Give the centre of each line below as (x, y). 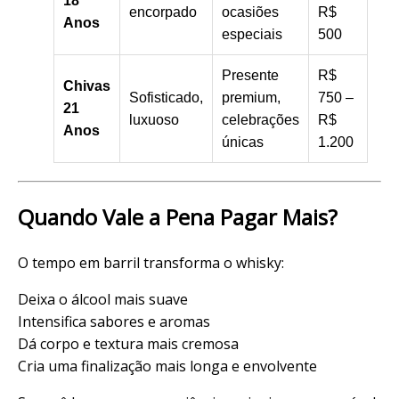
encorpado (163, 12)
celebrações (261, 119)
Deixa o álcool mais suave (103, 299)
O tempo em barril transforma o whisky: (151, 262)
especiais (252, 34)
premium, (251, 97)
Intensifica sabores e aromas (114, 321)
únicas (243, 142)
